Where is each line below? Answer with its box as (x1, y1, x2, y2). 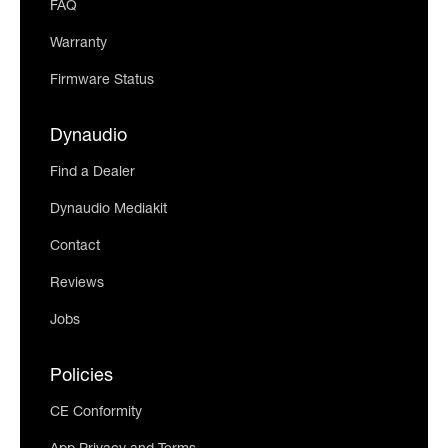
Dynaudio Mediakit (50, 203, 167, 218)
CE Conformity (50, 406, 142, 421)
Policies (50, 368, 113, 387)
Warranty (50, 37, 107, 52)
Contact (50, 240, 100, 255)
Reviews (50, 277, 104, 292)
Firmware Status (50, 74, 154, 89)
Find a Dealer (50, 166, 135, 181)
